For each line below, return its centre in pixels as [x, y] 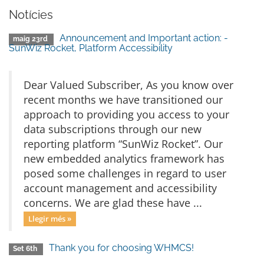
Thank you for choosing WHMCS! [122, 248]
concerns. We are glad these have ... [113, 203]
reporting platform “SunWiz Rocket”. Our [123, 144]
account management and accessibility [120, 188]
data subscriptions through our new [113, 129]
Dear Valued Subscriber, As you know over [128, 85]
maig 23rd [32, 39]
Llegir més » [49, 219]
